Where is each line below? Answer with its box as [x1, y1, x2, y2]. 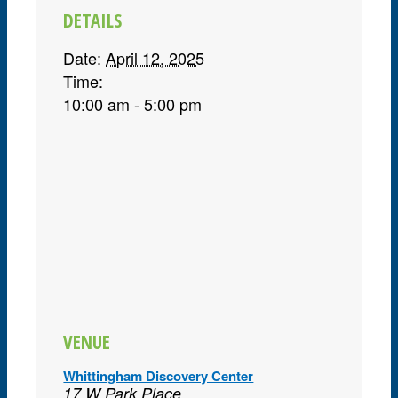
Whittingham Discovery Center [63, 366, 254, 386]
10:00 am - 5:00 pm [63, 92, 203, 115]
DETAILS [63, 8, 123, 33]
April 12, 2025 [106, 46, 205, 69]
